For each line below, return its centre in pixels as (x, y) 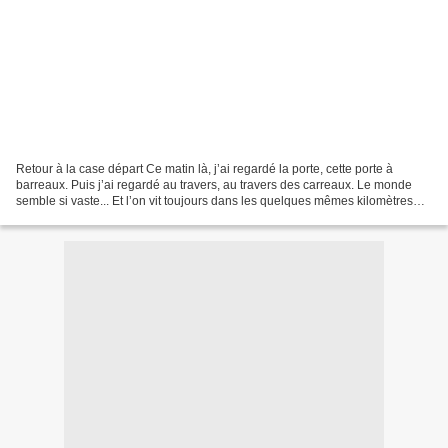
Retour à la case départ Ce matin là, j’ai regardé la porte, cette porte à (204, 168)
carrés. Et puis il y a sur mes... (96, 216)
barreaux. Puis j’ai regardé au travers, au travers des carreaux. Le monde (214, 184)
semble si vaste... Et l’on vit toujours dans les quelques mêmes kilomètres (214, 200)
